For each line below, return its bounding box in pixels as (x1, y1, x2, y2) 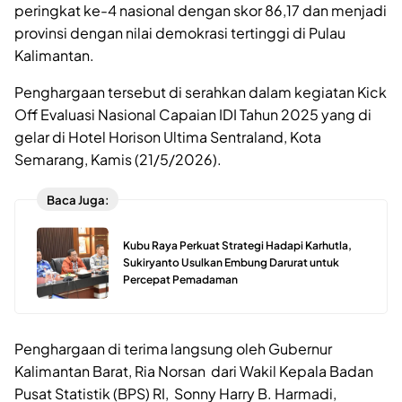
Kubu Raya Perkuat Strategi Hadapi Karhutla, (123, 239, 352, 253)
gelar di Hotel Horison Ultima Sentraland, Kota (14, 127, 321, 147)
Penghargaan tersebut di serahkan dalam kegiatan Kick (14, 83, 387, 102)
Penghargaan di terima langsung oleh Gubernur (14, 339, 332, 358)
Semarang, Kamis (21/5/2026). (14, 150, 222, 170)
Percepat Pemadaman (123, 273, 238, 287)
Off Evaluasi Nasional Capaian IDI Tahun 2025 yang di (14, 105, 371, 125)
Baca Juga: (46, 191, 109, 207)
